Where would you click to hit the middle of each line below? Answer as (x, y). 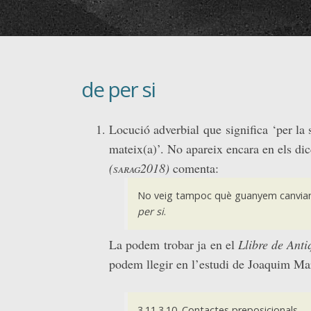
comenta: (194, 168)
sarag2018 (139, 168)
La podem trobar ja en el (174, 244)
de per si (118, 89)
